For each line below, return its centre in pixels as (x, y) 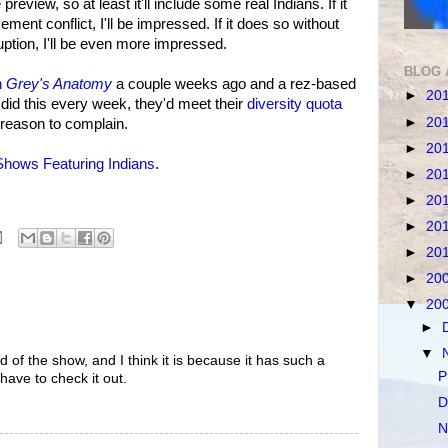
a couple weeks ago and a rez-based (234, 83)
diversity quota (294, 103)
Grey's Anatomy (59, 83)
